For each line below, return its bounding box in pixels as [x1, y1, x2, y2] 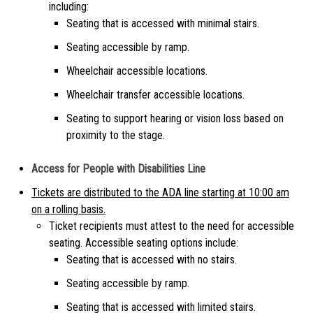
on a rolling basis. [31, 203, 105, 217]
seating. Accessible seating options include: [49, 236, 238, 250]
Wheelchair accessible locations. [66, 64, 210, 78]
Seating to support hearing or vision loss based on [66, 112, 284, 126]
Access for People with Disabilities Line [31, 162, 205, 176]
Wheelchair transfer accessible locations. [66, 88, 245, 102]
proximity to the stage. [66, 129, 165, 143]
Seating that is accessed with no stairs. [66, 253, 237, 267]
